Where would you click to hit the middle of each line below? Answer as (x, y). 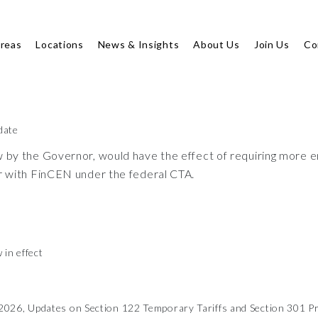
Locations (60, 44)
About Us (216, 44)
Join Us (272, 44)
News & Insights (138, 44)
